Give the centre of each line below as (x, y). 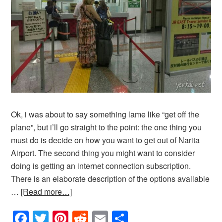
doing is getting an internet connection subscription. (101, 166)
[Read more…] (47, 192)
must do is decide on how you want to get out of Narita (106, 140)
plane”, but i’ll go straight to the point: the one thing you (107, 127)
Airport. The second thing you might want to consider (103, 153)
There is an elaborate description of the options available (111, 179)
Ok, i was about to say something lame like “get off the (105, 114)
